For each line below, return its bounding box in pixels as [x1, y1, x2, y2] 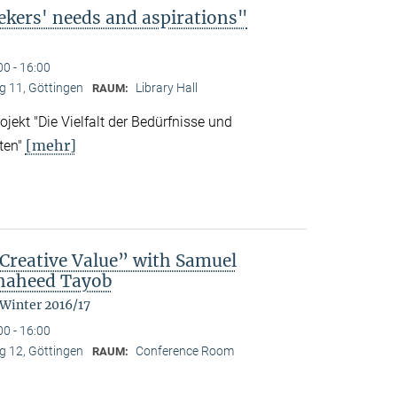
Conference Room [135, 344, 234, 359]
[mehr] [25, 136, 76, 155]
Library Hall [135, 80, 198, 95]
